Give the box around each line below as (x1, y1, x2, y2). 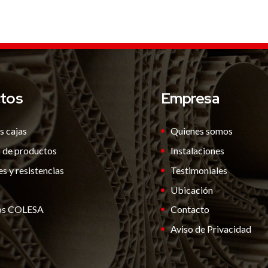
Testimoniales (170, 164, 227, 176)
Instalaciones (170, 144, 224, 156)
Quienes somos (170, 125, 233, 137)
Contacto (170, 203, 209, 215)
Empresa (161, 89, 219, 109)
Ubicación (170, 184, 213, 196)
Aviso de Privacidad (170, 223, 251, 235)
